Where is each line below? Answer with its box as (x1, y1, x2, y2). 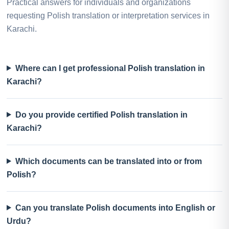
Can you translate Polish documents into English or (15, 203, 215, 212)
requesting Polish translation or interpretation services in (7, 11, 210, 20)
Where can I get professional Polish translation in (15, 63, 205, 73)
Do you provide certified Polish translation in (15, 110, 188, 119)
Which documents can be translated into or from (15, 156, 202, 166)
